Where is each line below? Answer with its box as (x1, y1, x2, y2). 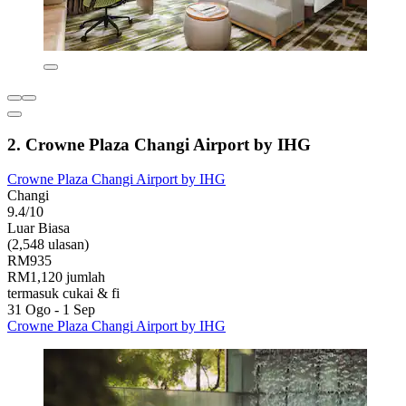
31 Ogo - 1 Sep (7, 302, 95, 318)
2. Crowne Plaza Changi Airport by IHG (7, 134, 311, 154)
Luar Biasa (7, 220, 70, 237)
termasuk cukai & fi (7, 285, 120, 302)
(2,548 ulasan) (7, 237, 89, 253)
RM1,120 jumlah (7, 269, 105, 285)
